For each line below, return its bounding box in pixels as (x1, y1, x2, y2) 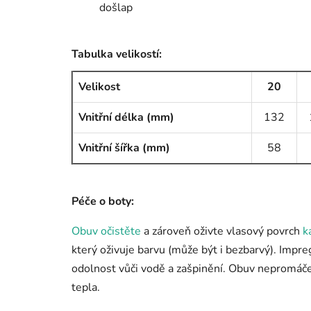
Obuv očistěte (72, 224, 141, 239)
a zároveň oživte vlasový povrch (141, 224, 303, 239)
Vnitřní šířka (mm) (78, 140, 170, 156)
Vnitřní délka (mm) (78, 110, 174, 126)
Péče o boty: (72, 194, 134, 210)
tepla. (72, 280, 100, 296)
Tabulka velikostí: (72, 47, 162, 62)
